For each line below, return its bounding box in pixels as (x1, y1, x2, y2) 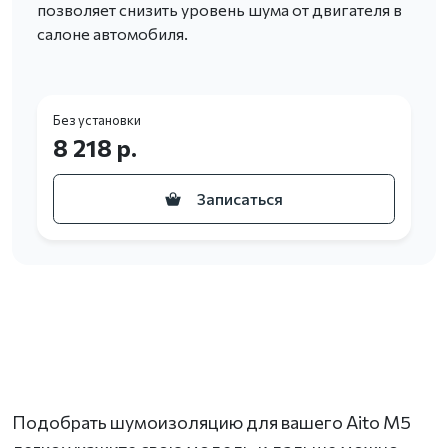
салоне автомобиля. (37, 24, 188, 44)
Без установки (53, 112, 141, 129)
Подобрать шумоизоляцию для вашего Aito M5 (12, 411, 411, 434)
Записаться (197, 189, 283, 209)
